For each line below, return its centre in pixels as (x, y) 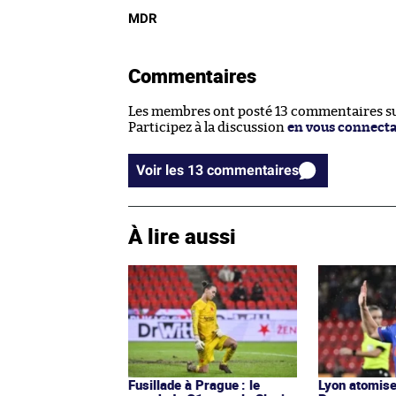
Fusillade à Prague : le (194, 385)
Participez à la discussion (208, 128)
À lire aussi (182, 236)
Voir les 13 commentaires (253, 171)
